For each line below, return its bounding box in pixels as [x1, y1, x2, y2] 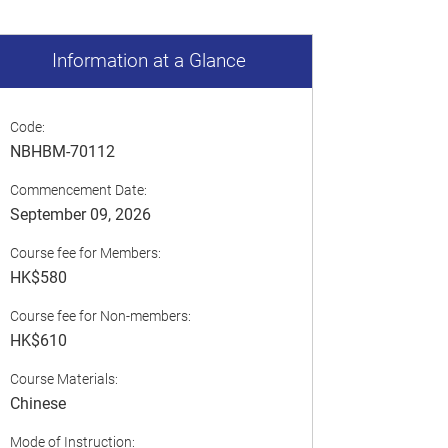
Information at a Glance [51, 49, 246, 72]
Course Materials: [9, 370, 118, 387]
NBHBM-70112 [9, 141, 115, 161]
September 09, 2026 [9, 204, 151, 224]
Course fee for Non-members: [9, 307, 191, 324]
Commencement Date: [9, 181, 147, 198]
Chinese [9, 393, 66, 413]
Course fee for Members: [9, 244, 161, 261]
